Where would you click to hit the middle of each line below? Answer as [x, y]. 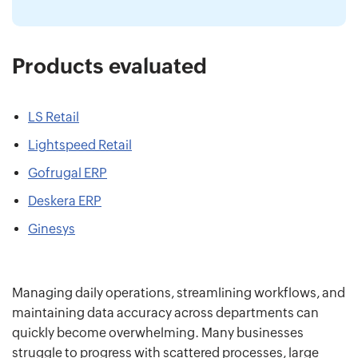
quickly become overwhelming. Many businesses [158, 333]
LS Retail [54, 117]
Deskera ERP [65, 201]
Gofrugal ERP [68, 173]
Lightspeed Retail [80, 145]
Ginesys [52, 229]
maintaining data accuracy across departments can [165, 313]
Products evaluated [109, 67]
